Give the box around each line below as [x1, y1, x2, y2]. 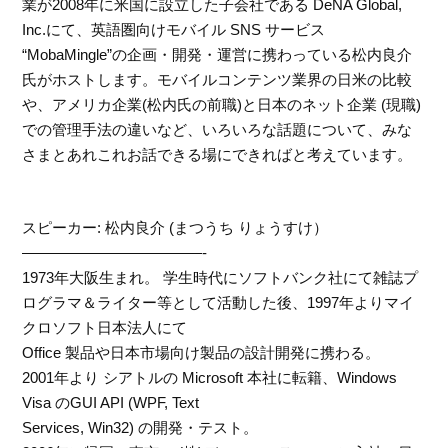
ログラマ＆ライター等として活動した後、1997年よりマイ [22, 293, 415, 311]
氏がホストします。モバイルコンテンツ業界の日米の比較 [22, 71, 413, 89]
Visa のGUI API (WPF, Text [22, 393, 200, 411]
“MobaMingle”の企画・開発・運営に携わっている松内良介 [22, 46, 413, 64]
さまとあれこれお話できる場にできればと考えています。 [22, 146, 413, 164]
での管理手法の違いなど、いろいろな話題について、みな [22, 121, 413, 139]
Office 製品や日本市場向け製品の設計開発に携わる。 [22, 343, 381, 361]
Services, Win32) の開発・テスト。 [22, 418, 259, 436]
